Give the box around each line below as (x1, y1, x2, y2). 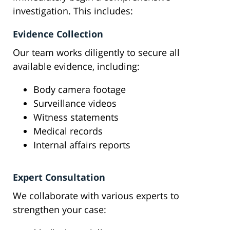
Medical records (33, 125, 103, 138)
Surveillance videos (33, 97, 117, 110)
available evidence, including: (13, 60, 140, 73)
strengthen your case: (13, 203, 106, 216)
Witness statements (33, 111, 119, 124)
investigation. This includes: (13, 5, 133, 17)
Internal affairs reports (33, 139, 130, 151)
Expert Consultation (13, 171, 105, 184)
